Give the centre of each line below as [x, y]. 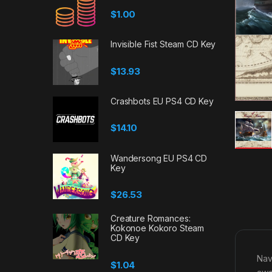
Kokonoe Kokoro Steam [158, 228]
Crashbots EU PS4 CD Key [162, 101]
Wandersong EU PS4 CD [159, 158]
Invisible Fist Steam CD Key [163, 44]
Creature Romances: [151, 219]
